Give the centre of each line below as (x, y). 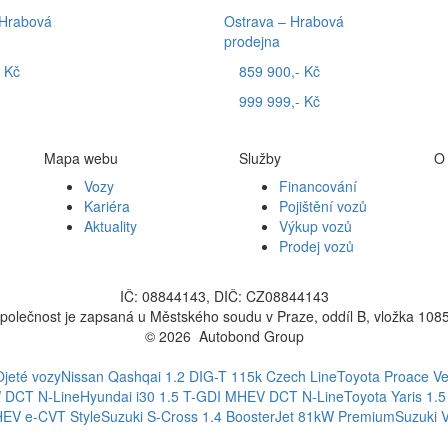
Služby (260, 158)
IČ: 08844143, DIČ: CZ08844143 (224, 296)
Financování (318, 186)
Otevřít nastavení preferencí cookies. (224, 356)
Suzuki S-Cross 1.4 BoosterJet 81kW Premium (247, 416)
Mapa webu (81, 158)
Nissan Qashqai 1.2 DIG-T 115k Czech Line (198, 376)
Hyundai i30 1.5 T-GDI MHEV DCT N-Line (211, 396)
